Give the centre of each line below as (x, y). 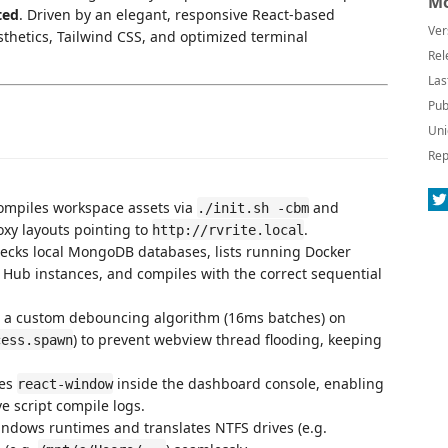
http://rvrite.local (228, 229)
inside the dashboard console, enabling (248, 383)
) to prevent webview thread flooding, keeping (227, 339)
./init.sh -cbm (253, 207)
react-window (65, 383)
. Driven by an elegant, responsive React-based (177, 14)
